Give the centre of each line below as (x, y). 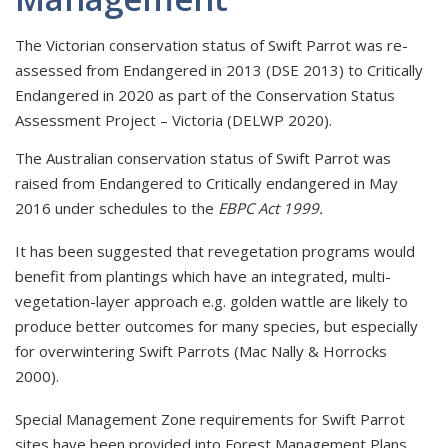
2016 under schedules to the (116, 207)
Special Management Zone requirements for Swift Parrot (210, 418)
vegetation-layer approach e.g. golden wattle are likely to (211, 300)
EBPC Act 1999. (270, 207)
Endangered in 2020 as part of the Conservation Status (205, 94)
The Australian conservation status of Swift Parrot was (203, 157)
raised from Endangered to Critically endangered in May (206, 182)
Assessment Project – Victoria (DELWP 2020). (175, 119)
